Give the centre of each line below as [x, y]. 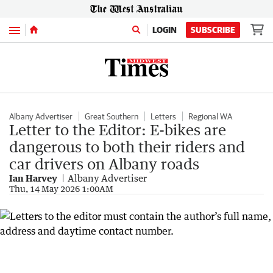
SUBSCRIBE [213, 30]
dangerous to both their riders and [127, 147]
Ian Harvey [33, 178]
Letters [163, 116]
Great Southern [112, 116]
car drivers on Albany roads [104, 164]
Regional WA [210, 116]
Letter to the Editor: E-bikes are [118, 129]
